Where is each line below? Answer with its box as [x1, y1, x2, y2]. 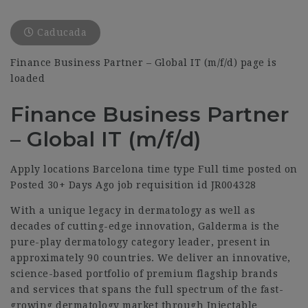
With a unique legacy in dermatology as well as [10, 205, 255, 216]
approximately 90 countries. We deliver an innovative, [10, 252, 291, 263]
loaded [10, 73, 45, 84]
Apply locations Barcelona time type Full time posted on [10, 164, 298, 175]
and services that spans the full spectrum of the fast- [10, 284, 283, 295]
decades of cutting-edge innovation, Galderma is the [10, 221, 280, 232]
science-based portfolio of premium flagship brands [10, 268, 278, 279]
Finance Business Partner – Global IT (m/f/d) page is [10, 57, 276, 68]
